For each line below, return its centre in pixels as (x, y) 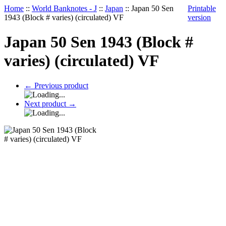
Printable (202, 8)
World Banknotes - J (64, 8)
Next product (46, 103)
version (199, 17)
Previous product (60, 85)
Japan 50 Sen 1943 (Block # (99, 42)
